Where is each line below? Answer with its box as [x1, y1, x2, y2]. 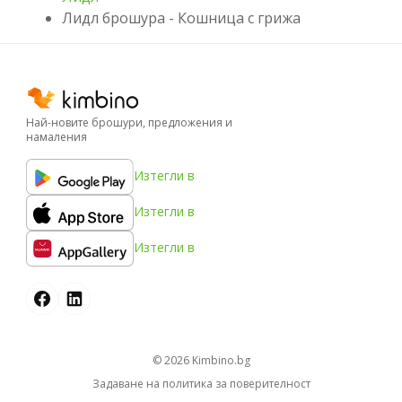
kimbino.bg [197, 352, 250, 368]
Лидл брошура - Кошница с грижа [62, 7, 301, 28]
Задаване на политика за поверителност [92, 375, 310, 391]
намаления [26, 128, 87, 144]
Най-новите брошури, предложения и [26, 114, 232, 130]
